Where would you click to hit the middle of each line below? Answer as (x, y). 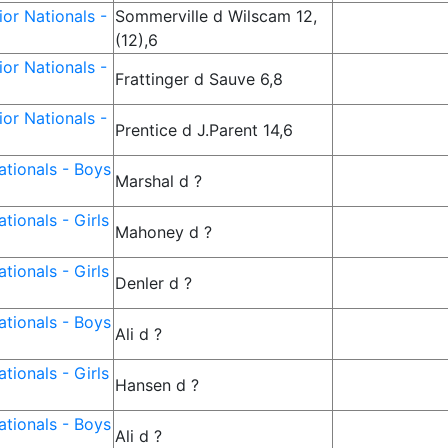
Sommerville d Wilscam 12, (216, 16)
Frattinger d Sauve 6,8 (199, 79)
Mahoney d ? (164, 232)
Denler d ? (154, 283)
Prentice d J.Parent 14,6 (204, 130)
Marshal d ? (159, 181)
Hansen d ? (157, 385)
